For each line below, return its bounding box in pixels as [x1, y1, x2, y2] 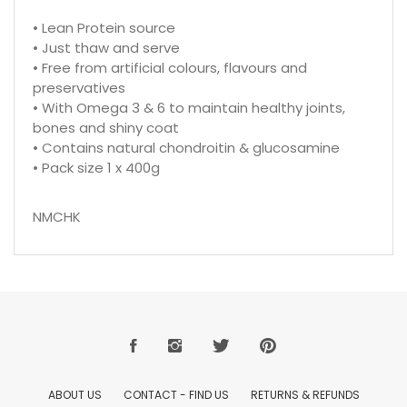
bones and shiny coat [33, 117, 179, 137]
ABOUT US [47, 386, 102, 402]
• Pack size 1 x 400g [33, 157, 160, 177]
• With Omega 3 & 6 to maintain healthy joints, [33, 97, 345, 117]
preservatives [33, 77, 125, 97]
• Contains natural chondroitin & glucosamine [33, 137, 340, 157]
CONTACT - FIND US [123, 386, 229, 402]
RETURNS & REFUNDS [250, 386, 360, 402]
